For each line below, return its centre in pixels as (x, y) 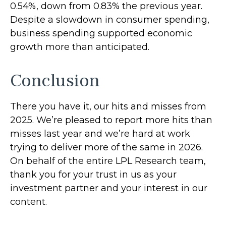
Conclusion (55, 80)
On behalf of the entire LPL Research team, (108, 161)
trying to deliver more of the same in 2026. (106, 147)
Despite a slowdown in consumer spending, (110, 19)
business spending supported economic (101, 33)
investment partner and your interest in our (109, 188)
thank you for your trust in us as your (93, 174)
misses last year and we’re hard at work (100, 133)
